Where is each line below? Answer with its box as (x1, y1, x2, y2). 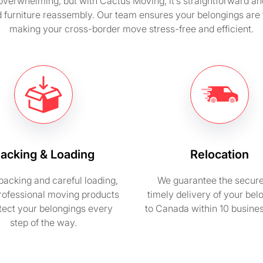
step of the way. (10, 217, 77, 228)
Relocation (190, 147, 249, 161)
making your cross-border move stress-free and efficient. (9, 23, 254, 35)
